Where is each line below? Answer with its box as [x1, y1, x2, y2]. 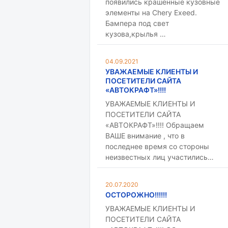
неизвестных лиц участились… [105, 153, 214, 161]
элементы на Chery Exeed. [105, 8, 197, 17]
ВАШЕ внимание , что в [105, 131, 185, 140]
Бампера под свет [105, 19, 169, 27]
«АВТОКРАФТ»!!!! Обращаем [105, 121, 204, 129]
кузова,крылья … [105, 30, 166, 38]
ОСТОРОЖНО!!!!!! [105, 190, 167, 199]
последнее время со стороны [105, 142, 209, 151]
